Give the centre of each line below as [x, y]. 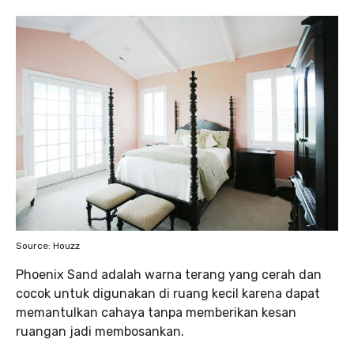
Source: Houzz [48, 245]
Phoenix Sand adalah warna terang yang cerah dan [169, 274]
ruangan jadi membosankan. [100, 331]
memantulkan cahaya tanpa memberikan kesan [156, 312]
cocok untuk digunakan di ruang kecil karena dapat [168, 293]
